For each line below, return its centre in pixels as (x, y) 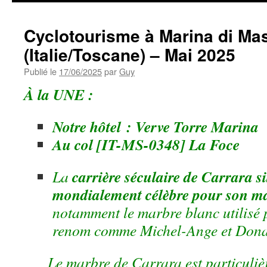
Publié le (40, 71)
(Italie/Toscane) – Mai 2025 (130, 55)
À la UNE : (59, 94)
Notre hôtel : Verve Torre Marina (156, 126)
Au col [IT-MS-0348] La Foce (146, 144)
